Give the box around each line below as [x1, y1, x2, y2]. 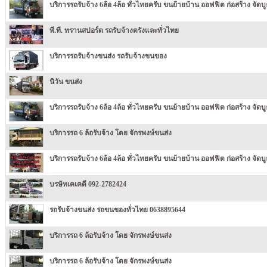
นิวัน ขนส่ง [49, 77, 82, 86]
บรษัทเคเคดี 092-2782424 [49, 179, 126, 188]
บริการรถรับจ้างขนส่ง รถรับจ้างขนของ [49, 51, 167, 60]
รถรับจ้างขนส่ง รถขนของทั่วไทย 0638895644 [49, 205, 185, 214]
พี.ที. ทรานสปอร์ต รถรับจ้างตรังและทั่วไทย [49, 26, 179, 35]
